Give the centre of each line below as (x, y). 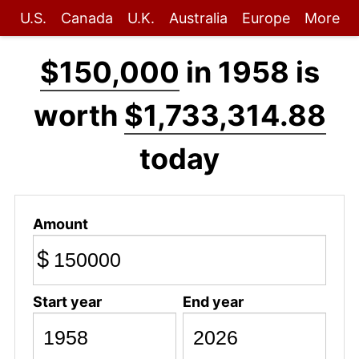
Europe (266, 18)
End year (213, 301)
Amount (60, 224)
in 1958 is (249, 72)
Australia (198, 18)
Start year (67, 301)
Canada (87, 18)
